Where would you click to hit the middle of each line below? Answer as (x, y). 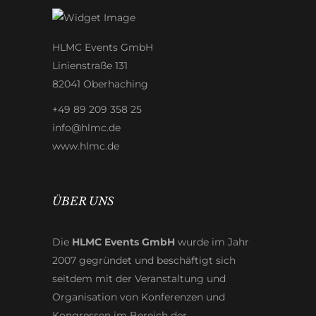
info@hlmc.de (86, 128)
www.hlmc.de (86, 146)
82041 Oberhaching (100, 84)
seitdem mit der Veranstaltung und (139, 279)
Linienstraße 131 (90, 66)
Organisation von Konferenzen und (139, 297)
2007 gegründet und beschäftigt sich (144, 261)
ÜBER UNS (83, 201)
